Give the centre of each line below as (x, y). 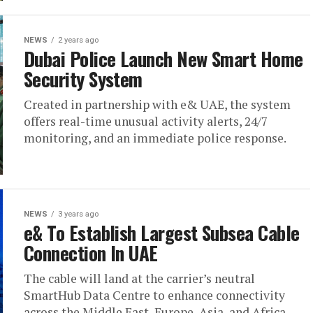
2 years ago (78, 40)
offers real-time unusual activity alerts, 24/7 (146, 121)
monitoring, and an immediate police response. (155, 138)
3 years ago (78, 214)
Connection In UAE (91, 253)
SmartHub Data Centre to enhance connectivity (154, 295)
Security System (83, 79)
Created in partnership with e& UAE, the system (157, 104)
